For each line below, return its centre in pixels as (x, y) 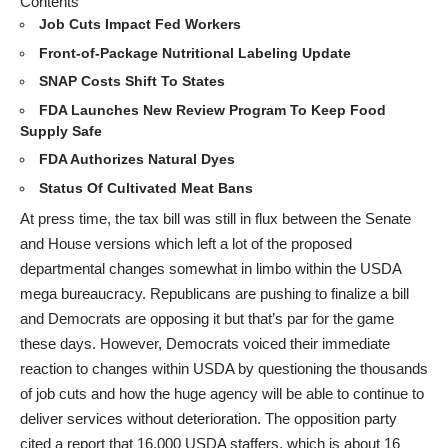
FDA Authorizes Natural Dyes (137, 159)
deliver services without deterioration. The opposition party (208, 418)
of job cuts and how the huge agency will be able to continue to (222, 393)
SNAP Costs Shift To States (132, 81)
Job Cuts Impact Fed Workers (140, 24)
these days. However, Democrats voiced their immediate (205, 343)
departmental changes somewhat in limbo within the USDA (210, 268)
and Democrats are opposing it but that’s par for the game (207, 318)
